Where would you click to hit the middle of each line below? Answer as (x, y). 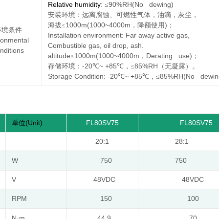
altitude (59, 56)
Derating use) (169, 56)
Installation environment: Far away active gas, (119, 35)
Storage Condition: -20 (83, 77)
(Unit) (34, 122)
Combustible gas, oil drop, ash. (96, 46)
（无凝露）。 (178, 66)
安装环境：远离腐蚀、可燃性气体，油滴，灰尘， (123, 15)
